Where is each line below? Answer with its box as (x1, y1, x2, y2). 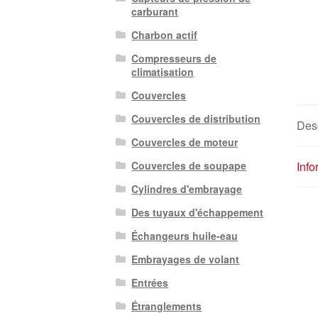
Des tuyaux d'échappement (131, 205, 264, 220)
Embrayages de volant (131, 252, 240, 267)
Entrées (131, 275, 169, 290)
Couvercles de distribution (131, 111, 261, 126)
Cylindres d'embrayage (131, 182, 243, 197)
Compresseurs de (131, 51, 217, 66)
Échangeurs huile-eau (131, 229, 238, 243)
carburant (131, 4, 179, 19)
